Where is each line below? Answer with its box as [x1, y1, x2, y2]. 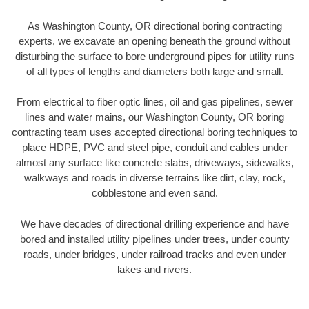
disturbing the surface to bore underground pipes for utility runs [14, 50, 295, 62]
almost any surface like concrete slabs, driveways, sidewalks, [15, 157, 294, 169]
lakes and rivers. [117, 263, 192, 275]
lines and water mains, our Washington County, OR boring [25, 111, 284, 123]
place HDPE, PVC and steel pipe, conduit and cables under [21, 141, 288, 154]
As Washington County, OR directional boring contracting [27, 19, 282, 32]
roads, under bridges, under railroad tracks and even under [23, 248, 286, 260]
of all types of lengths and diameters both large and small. [26, 65, 283, 77]
